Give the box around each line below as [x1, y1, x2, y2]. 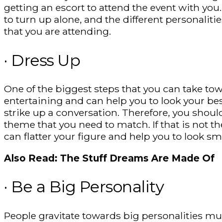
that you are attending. [4, 25, 111, 38]
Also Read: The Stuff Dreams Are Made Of [4, 152, 215, 164]
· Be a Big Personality [4, 177, 164, 197]
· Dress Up [4, 50, 80, 70]
